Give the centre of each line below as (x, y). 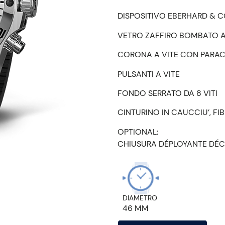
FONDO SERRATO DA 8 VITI (167, 93)
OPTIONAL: (138, 132)
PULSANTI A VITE (149, 74)
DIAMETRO (140, 198)
